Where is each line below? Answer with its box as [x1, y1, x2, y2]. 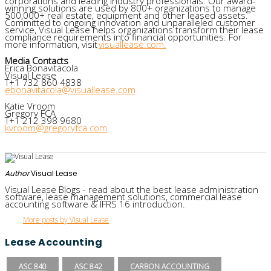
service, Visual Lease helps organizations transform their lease [5, 23, 264, 36]
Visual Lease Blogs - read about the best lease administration [5, 183, 258, 195]
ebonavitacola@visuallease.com [5, 83, 135, 96]
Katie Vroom [5, 99, 55, 112]
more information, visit [5, 38, 99, 50]
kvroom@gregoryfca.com [5, 121, 107, 134]
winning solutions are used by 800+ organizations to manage [5, 1, 256, 14]
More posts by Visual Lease [23, 214, 109, 225]
